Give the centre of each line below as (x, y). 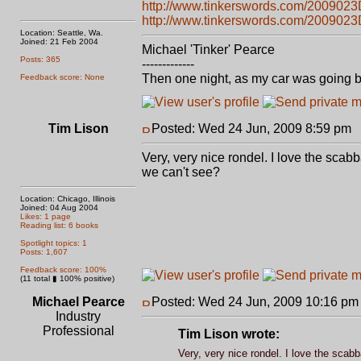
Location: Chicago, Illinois (68, 199)
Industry (78, 316)
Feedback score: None (62, 77)
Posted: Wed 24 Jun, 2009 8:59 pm (251, 129)
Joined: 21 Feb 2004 (59, 41)
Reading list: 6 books (59, 225)
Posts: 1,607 (44, 252)
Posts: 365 (40, 59)
